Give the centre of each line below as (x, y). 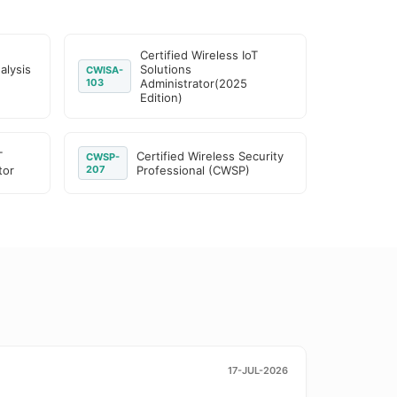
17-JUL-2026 (258, 370)
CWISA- (105, 70)
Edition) (162, 97)
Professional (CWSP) (194, 170)
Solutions (166, 69)
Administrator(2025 (194, 83)
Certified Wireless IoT (199, 55)
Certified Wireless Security (210, 156)
